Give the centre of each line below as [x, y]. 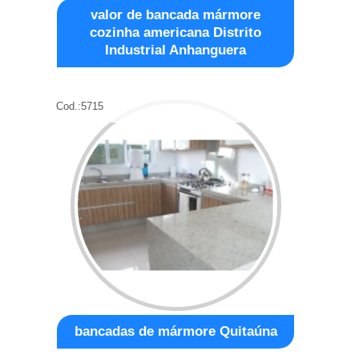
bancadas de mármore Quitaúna [175, 331]
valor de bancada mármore [176, 14]
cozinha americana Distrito [176, 32]
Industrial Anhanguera [176, 50]
